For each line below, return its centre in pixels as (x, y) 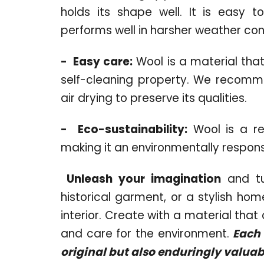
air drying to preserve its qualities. (154, 98)
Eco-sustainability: (132, 129)
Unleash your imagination (144, 179)
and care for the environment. (145, 233)
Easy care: (103, 61)
